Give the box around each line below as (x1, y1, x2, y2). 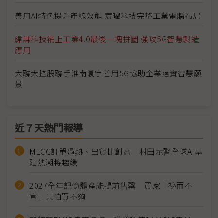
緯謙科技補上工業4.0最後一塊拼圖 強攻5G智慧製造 (15, 33, 199, 45)
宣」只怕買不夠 (29, 190, 86, 202)
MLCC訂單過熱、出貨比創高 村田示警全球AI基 (29, 145, 202, 158)
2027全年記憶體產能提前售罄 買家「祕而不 (29, 180, 192, 192)
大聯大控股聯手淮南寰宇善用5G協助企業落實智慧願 (15, 67, 201, 79)
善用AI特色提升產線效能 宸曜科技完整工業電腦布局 (15, 10, 201, 22)
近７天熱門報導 (15, 123, 83, 134)
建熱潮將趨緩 (29, 156, 77, 168)
